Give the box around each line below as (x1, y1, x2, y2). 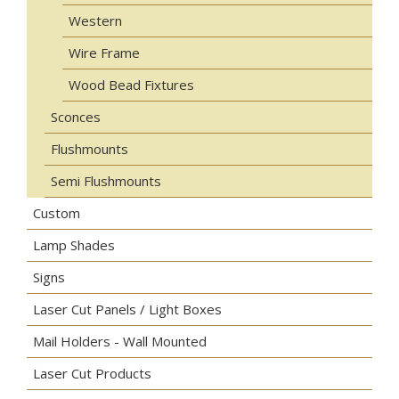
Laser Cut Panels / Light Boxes (33, 300, 222, 319)
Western (69, 12, 122, 30)
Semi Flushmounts (51, 172, 161, 191)
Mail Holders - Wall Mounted (33, 332, 207, 351)
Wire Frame (69, 44, 140, 62)
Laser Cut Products (33, 364, 151, 383)
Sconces (51, 108, 101, 126)
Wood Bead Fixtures (69, 76, 194, 94)
